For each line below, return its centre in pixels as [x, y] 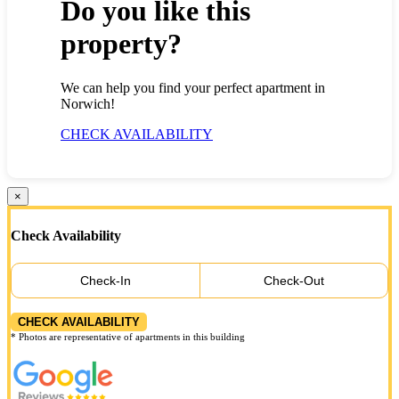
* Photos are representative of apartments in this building [128, 337]
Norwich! [88, 103]
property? [121, 44]
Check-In [105, 281]
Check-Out [293, 281]
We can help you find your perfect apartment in [193, 87]
